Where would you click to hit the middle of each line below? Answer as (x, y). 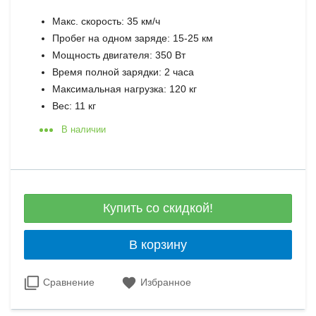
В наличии (84, 129)
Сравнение (69, 282)
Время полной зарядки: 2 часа (123, 72)
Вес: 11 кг (74, 105)
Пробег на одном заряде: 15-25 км (133, 38)
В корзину (158, 244)
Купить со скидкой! (158, 208)
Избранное (166, 282)
